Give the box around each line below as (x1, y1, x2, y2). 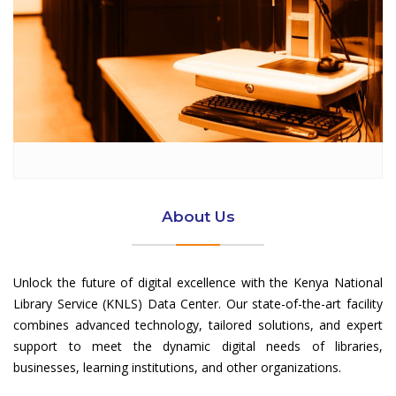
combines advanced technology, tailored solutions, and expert (13, 316, 383, 334)
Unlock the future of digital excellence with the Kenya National (13, 274, 383, 292)
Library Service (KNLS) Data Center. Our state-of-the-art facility (13, 295, 383, 313)
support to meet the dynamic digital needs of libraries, (13, 338, 383, 355)
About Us (161, 208, 235, 226)
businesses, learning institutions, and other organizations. (13, 359, 341, 377)
